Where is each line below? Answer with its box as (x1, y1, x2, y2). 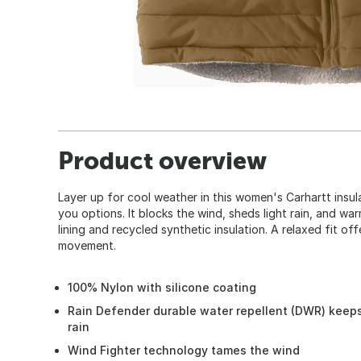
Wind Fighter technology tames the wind (68, 342, 300, 357)
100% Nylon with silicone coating (68, 280, 256, 294)
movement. (58, 238, 116, 252)
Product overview (58, 146, 267, 174)
